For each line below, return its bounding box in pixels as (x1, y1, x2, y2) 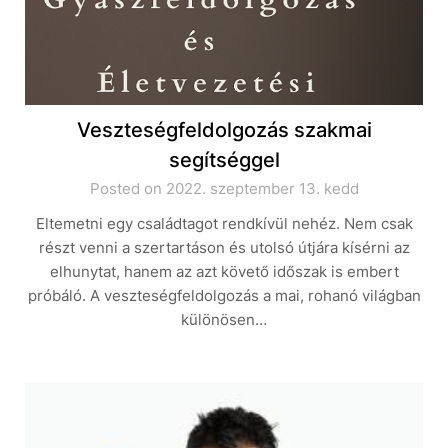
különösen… (181, 310, 267, 329)
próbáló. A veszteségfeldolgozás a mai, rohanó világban (27, 286, 421, 305)
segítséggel (168, 148, 280, 172)
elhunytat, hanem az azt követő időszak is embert (49, 262, 399, 281)
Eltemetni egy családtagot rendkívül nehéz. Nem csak (35, 214, 413, 233)
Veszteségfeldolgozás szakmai (76, 118, 372, 142)
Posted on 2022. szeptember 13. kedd (89, 179, 359, 198)
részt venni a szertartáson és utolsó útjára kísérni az (38, 238, 410, 257)
